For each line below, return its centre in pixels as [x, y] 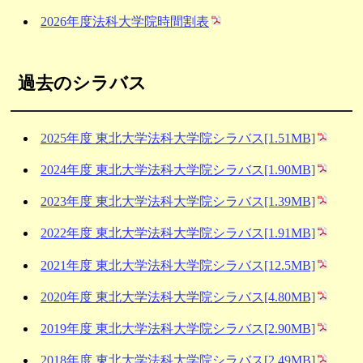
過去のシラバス [83, 83]
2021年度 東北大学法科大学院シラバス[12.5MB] [178, 265]
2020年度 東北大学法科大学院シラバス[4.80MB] [178, 297]
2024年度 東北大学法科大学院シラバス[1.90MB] [178, 169]
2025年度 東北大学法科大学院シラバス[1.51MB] [178, 138]
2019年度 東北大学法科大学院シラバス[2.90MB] [178, 328]
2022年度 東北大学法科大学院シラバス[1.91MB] [178, 233]
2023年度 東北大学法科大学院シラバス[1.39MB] [178, 202]
